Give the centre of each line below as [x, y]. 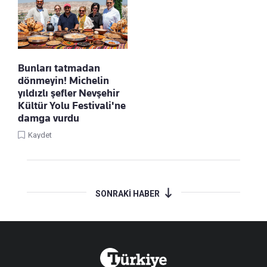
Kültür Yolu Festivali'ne [72, 106]
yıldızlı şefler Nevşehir [69, 93]
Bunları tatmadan [59, 68]
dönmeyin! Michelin [63, 81]
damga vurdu [49, 118]
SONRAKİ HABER [127, 194]
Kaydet [40, 135]
